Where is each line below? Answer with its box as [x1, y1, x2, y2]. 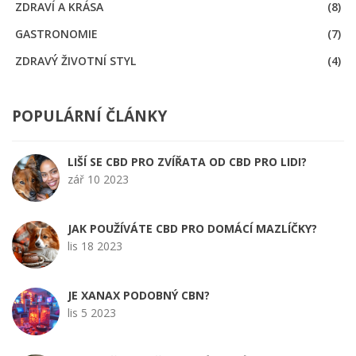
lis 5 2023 [68, 304, 116, 320]
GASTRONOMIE [15, 25, 99, 41]
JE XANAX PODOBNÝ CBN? [68, 287, 210, 303]
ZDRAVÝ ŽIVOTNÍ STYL [15, 52, 137, 68]
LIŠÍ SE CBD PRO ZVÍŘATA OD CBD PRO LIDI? [68, 153, 307, 169]
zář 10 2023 [68, 171, 129, 187]
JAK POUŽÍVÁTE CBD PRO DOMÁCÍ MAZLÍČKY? [68, 220, 317, 236]
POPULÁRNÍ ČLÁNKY [12, 104, 167, 126]
